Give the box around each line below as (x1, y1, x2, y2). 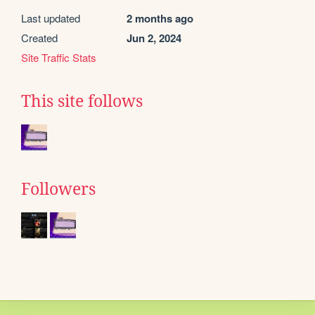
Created (21, 30, 58, 46)
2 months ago (127, 11, 193, 27)
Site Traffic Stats (21, 50, 96, 65)
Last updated (21, 11, 80, 26)
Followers (21, 180, 96, 199)
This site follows (21, 92, 143, 111)
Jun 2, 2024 (127, 30, 181, 46)
